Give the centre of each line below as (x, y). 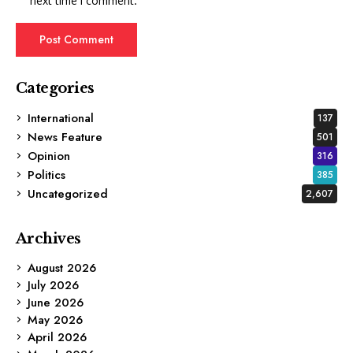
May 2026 (55, 320)
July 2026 (53, 285)
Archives (48, 238)
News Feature (65, 137)
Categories (55, 88)
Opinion (49, 156)
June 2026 (56, 302)
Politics (46, 175)
